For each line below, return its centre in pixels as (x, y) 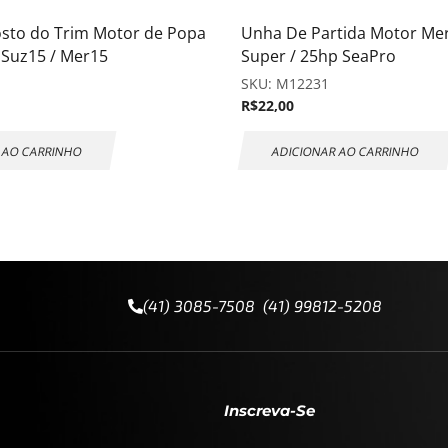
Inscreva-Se (269, 411)
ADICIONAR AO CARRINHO (345, 150)
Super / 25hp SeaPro (318, 55)
